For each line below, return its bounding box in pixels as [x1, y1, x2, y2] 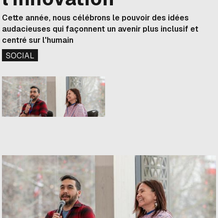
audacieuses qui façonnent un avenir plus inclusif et [2, 24, 199, 33]
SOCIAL [6, 51, 35, 60]
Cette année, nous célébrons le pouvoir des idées [2, 13, 189, 22]
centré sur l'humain [2, 36, 74, 44]
